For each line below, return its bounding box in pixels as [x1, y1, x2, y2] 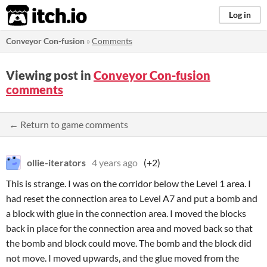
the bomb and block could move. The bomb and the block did [6, 237, 252, 249]
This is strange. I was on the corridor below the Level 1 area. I [6, 178, 251, 189]
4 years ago [92, 157, 138, 168]
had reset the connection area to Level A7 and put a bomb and [6, 193, 257, 204]
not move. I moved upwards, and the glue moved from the [6, 252, 239, 263]
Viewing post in [6, 68, 94, 82]
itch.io [5, 4, 58, 27]
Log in [229, 10, 251, 20]
